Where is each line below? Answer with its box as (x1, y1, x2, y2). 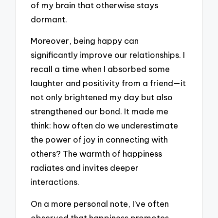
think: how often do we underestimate (31, 120, 179, 131)
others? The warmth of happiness (31, 148, 163, 159)
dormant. (31, 14, 68, 24)
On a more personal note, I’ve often (31, 198, 169, 209)
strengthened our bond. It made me (31, 106, 169, 117)
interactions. (31, 177, 80, 187)
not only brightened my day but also (31, 92, 173, 103)
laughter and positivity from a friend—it (31, 78, 186, 89)
